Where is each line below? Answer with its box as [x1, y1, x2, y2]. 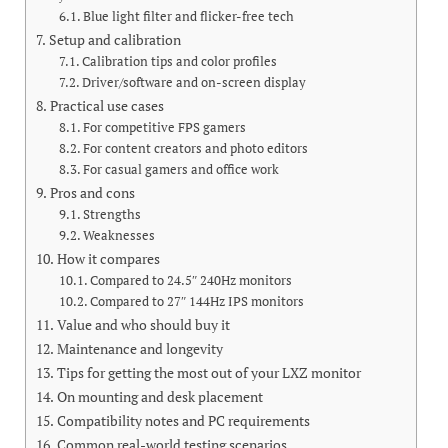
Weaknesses [83, 227, 156, 245]
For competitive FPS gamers [83, 119, 247, 137]
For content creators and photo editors [83, 140, 309, 158]
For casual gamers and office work [83, 161, 280, 179]
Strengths [83, 206, 142, 224]
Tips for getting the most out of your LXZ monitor [56, 363, 361, 383]
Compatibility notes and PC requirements [56, 411, 310, 431]
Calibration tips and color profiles [82, 53, 278, 71]
